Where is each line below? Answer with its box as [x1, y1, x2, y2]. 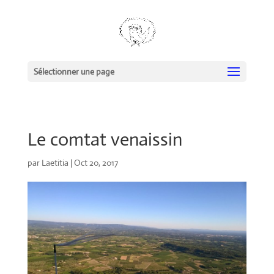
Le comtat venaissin [27, 128, 182, 150]
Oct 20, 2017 [73, 157, 118, 168]
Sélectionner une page [33, 66, 114, 77]
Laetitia [41, 157, 68, 168]
